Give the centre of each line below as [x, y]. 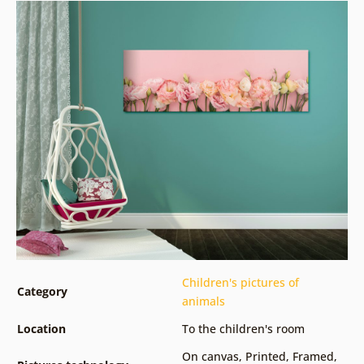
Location [41, 329]
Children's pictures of [240, 283]
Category [42, 292]
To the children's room [243, 329]
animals [203, 301]
